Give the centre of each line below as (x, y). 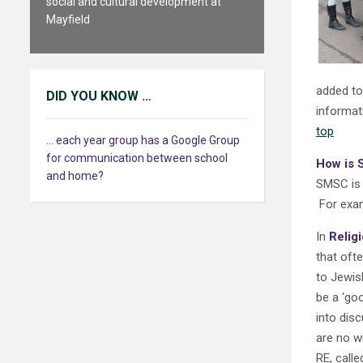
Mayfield (68, 19)
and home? (75, 176)
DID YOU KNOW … (99, 96)
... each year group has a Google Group (143, 140)
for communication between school (137, 158)
